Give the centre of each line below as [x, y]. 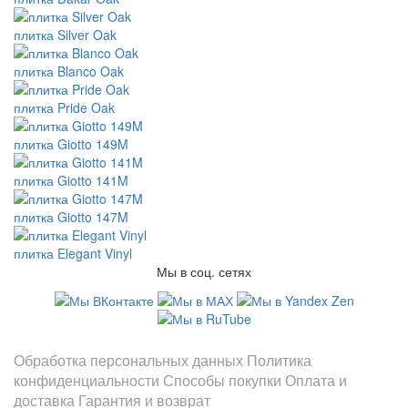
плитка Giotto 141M [71, 180]
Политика [279, 361]
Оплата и [316, 381]
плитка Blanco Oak [69, 71]
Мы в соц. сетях [204, 271]
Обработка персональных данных [128, 361]
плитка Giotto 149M [71, 144]
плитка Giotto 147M [71, 217]
